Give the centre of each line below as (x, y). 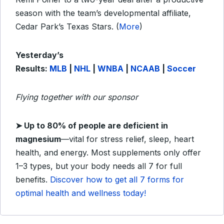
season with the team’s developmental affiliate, (103, 13)
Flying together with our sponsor (77, 97)
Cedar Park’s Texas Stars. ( (67, 26)
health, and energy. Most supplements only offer (108, 152)
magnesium (38, 139)
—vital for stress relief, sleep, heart (127, 139)
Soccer (181, 68)
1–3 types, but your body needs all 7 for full (99, 166)
